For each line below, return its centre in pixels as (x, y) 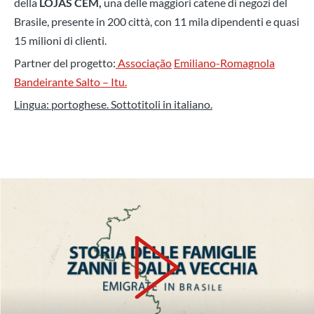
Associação (144, 63)
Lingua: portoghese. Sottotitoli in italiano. (113, 104)
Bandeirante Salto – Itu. (70, 82)
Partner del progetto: (65, 63)
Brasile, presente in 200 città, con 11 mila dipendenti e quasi (157, 22)
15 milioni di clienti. (60, 41)
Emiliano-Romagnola (224, 63)
